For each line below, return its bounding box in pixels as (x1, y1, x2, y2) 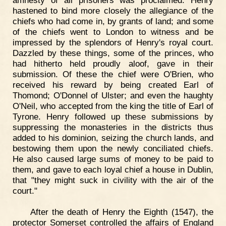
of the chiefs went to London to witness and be (13, 27, 213, 37)
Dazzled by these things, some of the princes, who (13, 48, 213, 59)
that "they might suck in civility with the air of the (13, 175, 213, 186)
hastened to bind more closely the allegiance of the (13, 6, 213, 16)
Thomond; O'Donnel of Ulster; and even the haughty (13, 90, 213, 101)
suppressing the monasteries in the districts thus (13, 122, 213, 133)
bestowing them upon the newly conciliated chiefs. (13, 143, 213, 154)
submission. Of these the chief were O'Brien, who (13, 69, 213, 80)
